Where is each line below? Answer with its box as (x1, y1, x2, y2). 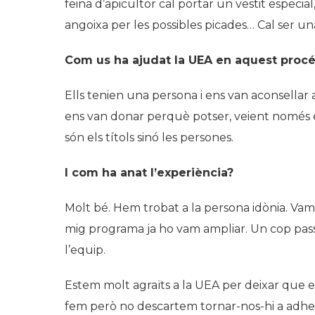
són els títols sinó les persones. (65, 130, 233, 144)
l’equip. (65, 243, 105, 257)
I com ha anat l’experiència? (65, 165, 233, 179)
